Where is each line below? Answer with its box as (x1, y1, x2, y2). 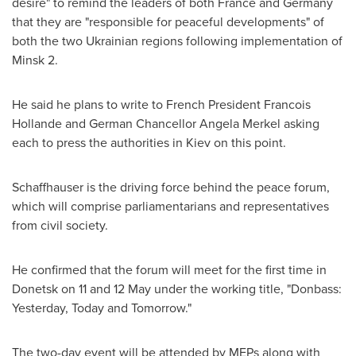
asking (281, 114, 319, 132)
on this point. (211, 133, 286, 151)
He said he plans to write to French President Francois (12, 95, 311, 113)
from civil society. (12, 216, 108, 234)
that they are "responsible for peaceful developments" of (12, 13, 324, 30)
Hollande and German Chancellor (12, 114, 199, 132)
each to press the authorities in (12, 133, 186, 151)
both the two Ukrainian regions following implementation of (12, 32, 342, 49)
